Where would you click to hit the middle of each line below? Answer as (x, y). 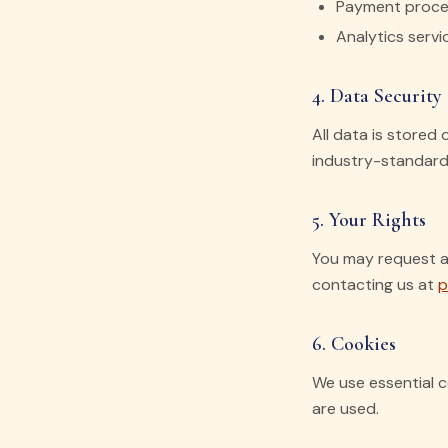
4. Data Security (377, 96)
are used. (345, 408)
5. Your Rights (369, 220)
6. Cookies (354, 344)
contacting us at (375, 284)
